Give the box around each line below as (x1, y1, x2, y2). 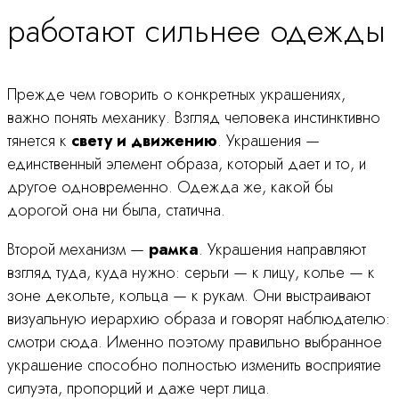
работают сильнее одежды (7, 7, 386, 55)
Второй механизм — (7, 238, 144, 262)
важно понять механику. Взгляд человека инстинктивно (7, 106, 380, 130)
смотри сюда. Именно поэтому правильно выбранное (7, 330, 382, 354)
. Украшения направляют (199, 238, 366, 262)
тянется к (7, 129, 67, 153)
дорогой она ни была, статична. (7, 199, 225, 223)
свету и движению (67, 129, 217, 153)
